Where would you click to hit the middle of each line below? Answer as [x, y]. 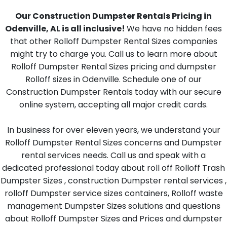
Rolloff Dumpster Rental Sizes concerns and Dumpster [113, 143]
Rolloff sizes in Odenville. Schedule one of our [113, 79]
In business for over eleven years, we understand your [113, 130]
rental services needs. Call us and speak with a [113, 155]
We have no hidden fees [174, 29]
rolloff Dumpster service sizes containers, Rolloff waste [113, 193]
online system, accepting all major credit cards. [113, 105]
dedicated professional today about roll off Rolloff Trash [113, 168]
